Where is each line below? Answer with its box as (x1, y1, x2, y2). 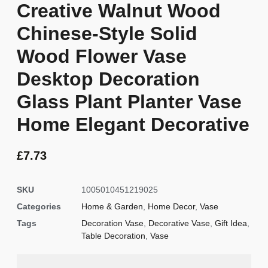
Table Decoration (81, 231, 145, 241)
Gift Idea (215, 218, 247, 229)
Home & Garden (81, 202, 143, 212)
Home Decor (148, 202, 195, 212)
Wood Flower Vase (17, 45, 187, 67)
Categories (17, 202, 61, 212)
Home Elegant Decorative (17, 113, 249, 135)
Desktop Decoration (17, 68, 200, 90)
